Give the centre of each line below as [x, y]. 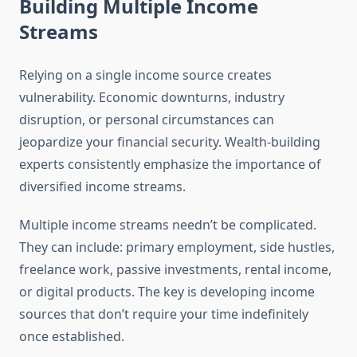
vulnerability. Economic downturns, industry [152, 98]
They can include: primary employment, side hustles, [177, 247]
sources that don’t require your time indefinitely [164, 314]
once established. [72, 337]
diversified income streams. [102, 187]
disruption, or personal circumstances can [147, 120]
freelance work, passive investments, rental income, [175, 270]
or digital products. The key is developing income [167, 292]
